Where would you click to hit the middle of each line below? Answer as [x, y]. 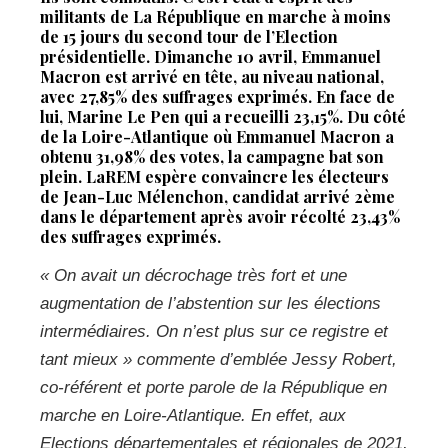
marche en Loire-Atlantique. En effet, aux [193, 415]
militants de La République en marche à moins [215, 16]
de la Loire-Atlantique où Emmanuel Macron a [217, 136]
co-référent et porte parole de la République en [213, 387]
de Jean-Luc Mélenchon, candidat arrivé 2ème [217, 196]
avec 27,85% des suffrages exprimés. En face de [217, 96]
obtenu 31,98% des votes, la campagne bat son [212, 156]
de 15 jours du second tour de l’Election [189, 36]
